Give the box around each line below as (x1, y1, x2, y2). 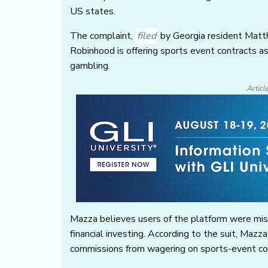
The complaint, (70, 29, 135, 43)
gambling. (70, 59, 110, 73)
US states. (70, 5, 115, 19)
